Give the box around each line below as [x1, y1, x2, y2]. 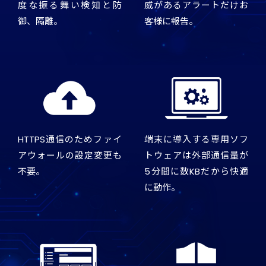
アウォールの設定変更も [18, 148, 122, 161]
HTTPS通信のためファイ [18, 132, 122, 145]
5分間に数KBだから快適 [144, 164, 248, 178]
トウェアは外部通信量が [144, 148, 248, 161]
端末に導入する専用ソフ [144, 132, 248, 145]
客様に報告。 [144, 14, 198, 27]
